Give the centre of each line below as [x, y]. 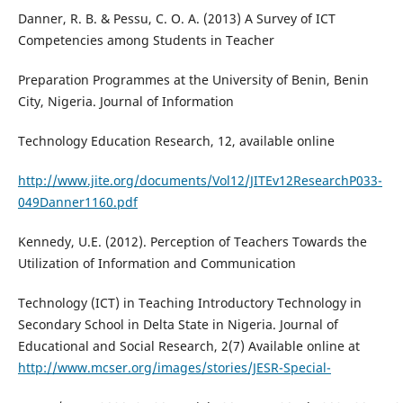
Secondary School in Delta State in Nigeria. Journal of [178, 325]
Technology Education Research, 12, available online [176, 141]
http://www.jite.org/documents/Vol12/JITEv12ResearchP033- [200, 181]
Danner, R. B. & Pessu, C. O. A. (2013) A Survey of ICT [176, 19]
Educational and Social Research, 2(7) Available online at [188, 346]
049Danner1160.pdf [77, 202]
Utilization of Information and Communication [157, 264]
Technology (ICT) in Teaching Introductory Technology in [189, 303]
